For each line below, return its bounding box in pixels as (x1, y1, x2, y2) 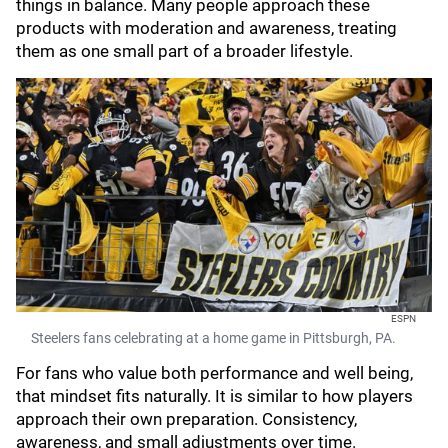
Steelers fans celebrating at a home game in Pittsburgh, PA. (31, 330, 396, 346)
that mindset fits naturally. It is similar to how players (16, 386, 413, 406)
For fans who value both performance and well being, (16, 363, 413, 383)
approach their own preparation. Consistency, (16, 409, 357, 429)
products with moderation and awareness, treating (16, 18, 397, 38)
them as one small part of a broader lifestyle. (16, 41, 353, 61)
